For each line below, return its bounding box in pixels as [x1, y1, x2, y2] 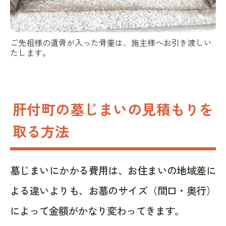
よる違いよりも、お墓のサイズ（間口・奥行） [10, 183, 216, 198]
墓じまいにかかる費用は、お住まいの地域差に [10, 163, 216, 178]
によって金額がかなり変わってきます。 [10, 203, 185, 218]
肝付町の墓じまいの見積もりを [13, 99, 213, 120]
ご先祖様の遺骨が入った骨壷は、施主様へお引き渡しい [10, 36, 212, 49]
